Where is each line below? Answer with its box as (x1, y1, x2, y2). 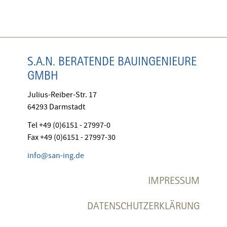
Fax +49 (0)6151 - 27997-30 (27, 132, 116, 142)
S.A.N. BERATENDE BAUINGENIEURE (27, 53, 197, 68)
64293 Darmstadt (27, 101, 85, 112)
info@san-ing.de (27, 150, 84, 161)
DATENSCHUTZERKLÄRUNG (87, 199, 200, 212)
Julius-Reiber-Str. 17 (27, 89, 97, 100)
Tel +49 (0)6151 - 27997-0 (27, 120, 110, 130)
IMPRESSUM (148, 173, 200, 186)
